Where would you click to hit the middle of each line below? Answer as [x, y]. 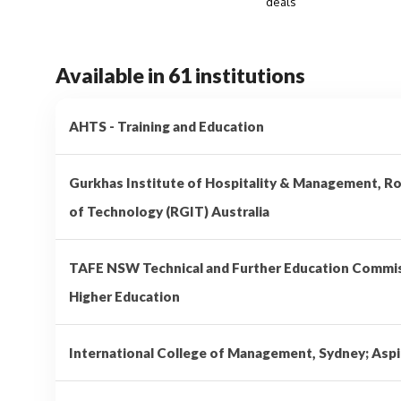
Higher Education [124, 296]
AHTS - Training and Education [166, 126]
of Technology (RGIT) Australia [169, 211]
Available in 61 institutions [180, 75]
